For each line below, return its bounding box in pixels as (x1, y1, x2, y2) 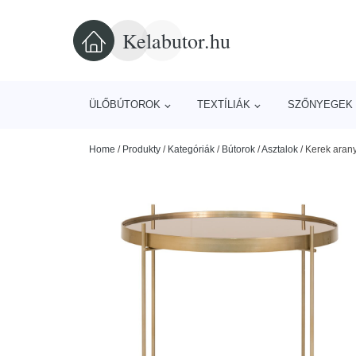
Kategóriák (168, 144, 215, 155)
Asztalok (261, 144, 298, 155)
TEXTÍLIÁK (197, 99, 251, 110)
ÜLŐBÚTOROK (89, 99, 161, 110)
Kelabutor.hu (122, 26, 230, 54)
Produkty (122, 144, 161, 155)
